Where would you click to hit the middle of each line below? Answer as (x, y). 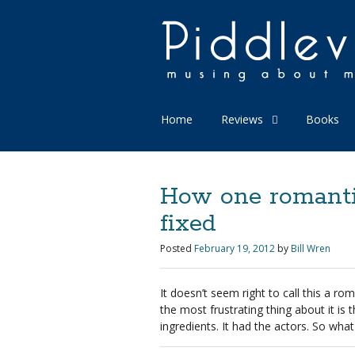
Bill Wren (311, 248)
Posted (176, 248)
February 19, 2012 (235, 248)
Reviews (242, 119)
